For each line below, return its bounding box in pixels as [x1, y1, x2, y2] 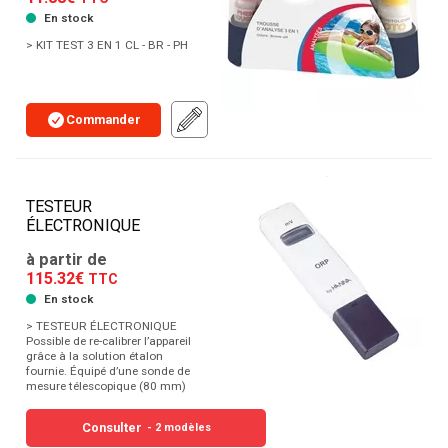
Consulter [81, 420, 142, 436]
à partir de [26, 250, 107, 270]
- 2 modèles [146, 421, 211, 435]
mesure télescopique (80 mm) [26, 379, 186, 394]
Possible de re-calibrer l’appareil [26, 334, 191, 349]
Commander [66, 111, 141, 127]
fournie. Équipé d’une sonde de [26, 364, 190, 379]
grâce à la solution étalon [26, 349, 163, 364]
